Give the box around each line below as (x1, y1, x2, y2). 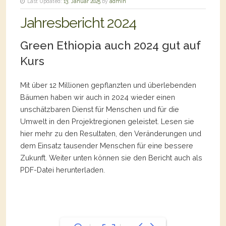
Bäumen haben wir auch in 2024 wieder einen (20, 93, 175, 102)
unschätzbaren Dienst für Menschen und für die (20, 105, 179, 114)
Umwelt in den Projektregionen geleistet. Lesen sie (20, 117, 194, 126)
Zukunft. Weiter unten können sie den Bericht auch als (20, 153, 202, 162)
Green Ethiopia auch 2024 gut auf (20, 39, 201, 52)
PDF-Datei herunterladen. (20, 165, 105, 175)
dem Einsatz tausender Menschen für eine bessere (20, 141, 193, 150)
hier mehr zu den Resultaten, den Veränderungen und (20, 129, 201, 138)
